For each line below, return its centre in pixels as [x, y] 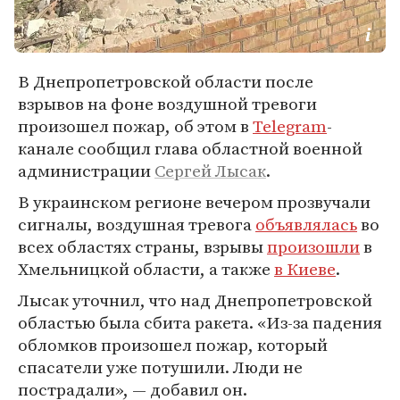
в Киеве [305, 269]
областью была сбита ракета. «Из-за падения [200, 322]
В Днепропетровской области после [166, 81]
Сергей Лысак [210, 171]
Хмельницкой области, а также [146, 269]
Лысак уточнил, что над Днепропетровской [195, 300]
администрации [86, 171]
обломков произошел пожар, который [173, 345]
